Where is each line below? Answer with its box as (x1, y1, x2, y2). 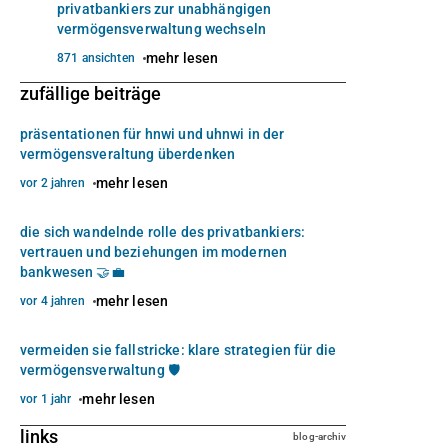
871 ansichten (57, 51, 135, 66)
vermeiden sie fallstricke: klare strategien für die (20, 342, 337, 359)
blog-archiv (293, 430, 347, 442)
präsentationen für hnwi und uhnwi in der (20, 126, 285, 143)
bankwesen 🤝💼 (20, 264, 125, 281)
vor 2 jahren (20, 176, 85, 191)
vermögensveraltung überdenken (20, 146, 236, 163)
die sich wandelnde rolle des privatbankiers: (20, 224, 306, 241)
